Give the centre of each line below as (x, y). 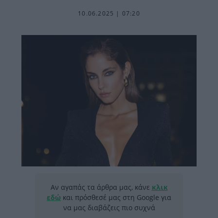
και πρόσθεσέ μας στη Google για (116, 197)
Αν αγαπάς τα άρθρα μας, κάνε (101, 187)
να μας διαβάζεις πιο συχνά (109, 208)
